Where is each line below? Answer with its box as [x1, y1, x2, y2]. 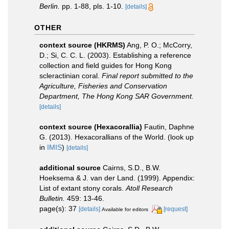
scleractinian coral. [39, 71, 102, 80]
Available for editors [102, 206, 148, 212]
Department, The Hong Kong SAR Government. [39, 91, 194, 100]
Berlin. [39, 2, 60, 10]
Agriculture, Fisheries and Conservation [39, 81, 167, 90]
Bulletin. [39, 194, 65, 202]
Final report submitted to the [102, 71, 193, 80]
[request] [164, 205, 188, 213]
